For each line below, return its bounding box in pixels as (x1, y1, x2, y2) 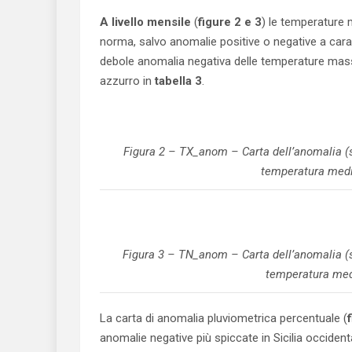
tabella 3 (155, 74, 202, 88)
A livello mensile (100, 15, 191, 29)
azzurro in (100, 74, 155, 88)
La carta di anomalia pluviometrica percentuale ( (100, 311, 347, 325)
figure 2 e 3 (198, 15, 262, 29)
